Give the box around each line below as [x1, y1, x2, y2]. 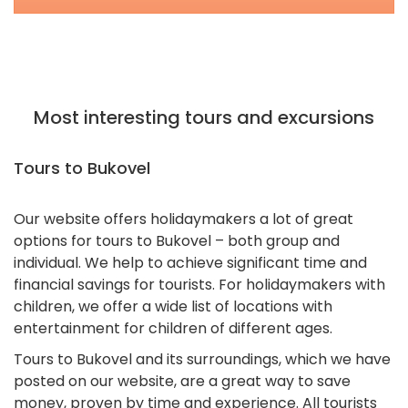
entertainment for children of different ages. [14, 317, 332, 339]
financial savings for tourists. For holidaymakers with [14, 273, 385, 295]
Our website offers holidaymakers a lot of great [14, 208, 353, 229]
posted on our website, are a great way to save [14, 370, 351, 392]
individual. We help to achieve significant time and [14, 251, 367, 273]
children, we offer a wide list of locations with [14, 295, 332, 317]
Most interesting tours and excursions [34, 104, 374, 130]
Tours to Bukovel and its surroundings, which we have [14, 348, 391, 370]
